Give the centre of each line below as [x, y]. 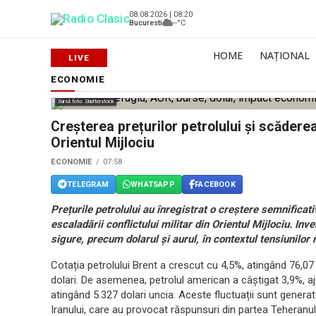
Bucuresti [146, 23]
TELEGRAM [88, 184]
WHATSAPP [153, 184]
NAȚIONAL [285, 55]
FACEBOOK [215, 184]
